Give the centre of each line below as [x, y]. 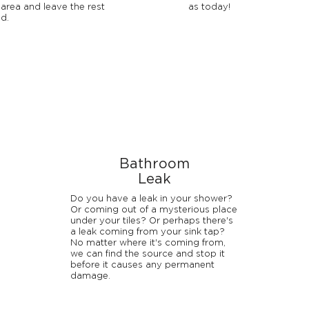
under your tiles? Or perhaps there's [151, 221]
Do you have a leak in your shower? [151, 199]
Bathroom [154, 164]
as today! [209, 7]
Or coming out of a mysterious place [153, 210]
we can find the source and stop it [147, 254]
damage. [90, 276]
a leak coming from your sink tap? [147, 232]
